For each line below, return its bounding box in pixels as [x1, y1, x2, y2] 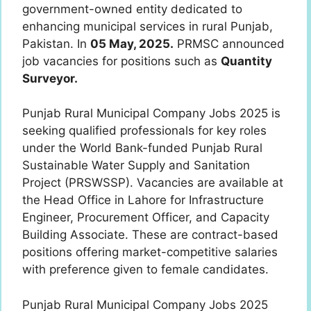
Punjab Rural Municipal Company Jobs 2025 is [22, 106, 280, 121]
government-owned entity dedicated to [22, 1, 242, 16]
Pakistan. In [22, 36, 90, 51]
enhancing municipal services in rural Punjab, [22, 19, 273, 33]
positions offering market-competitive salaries [22, 245, 278, 260]
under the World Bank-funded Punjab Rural [22, 141, 262, 155]
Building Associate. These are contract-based [22, 228, 278, 242]
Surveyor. [22, 71, 78, 85]
